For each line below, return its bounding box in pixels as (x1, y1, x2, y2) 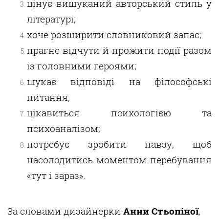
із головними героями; (27, 60, 136, 72)
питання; (27, 91, 70, 104)
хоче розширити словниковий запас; (27, 28, 201, 41)
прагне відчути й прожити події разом (27, 44, 212, 57)
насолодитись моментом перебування (27, 153, 212, 166)
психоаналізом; (27, 122, 100, 135)
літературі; (27, 13, 76, 25)
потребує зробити (27, 138, 145, 151)
